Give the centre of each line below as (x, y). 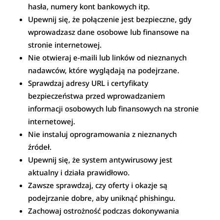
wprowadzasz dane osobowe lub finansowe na (109, 32)
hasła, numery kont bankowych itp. (89, 6)
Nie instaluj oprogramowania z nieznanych (103, 134)
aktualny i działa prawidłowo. (79, 172)
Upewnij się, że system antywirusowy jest (100, 159)
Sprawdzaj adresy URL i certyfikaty (88, 83)
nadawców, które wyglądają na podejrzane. (104, 70)
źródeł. (40, 147)
